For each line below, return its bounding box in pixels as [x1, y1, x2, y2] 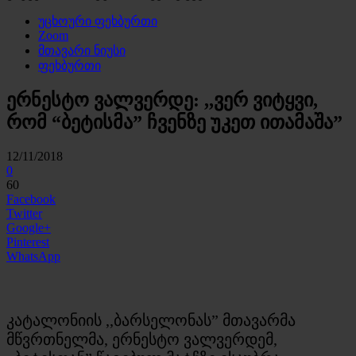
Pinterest [6, 234, 49, 249]
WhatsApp [6, 249, 60, 263]
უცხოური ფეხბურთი [38, 14, 157, 28]
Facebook [6, 192, 56, 206]
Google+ [6, 220, 51, 234]
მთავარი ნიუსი [38, 44, 126, 57]
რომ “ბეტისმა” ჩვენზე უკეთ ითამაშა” [6, 111, 342, 133]
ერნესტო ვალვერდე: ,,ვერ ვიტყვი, [6, 89, 318, 110]
